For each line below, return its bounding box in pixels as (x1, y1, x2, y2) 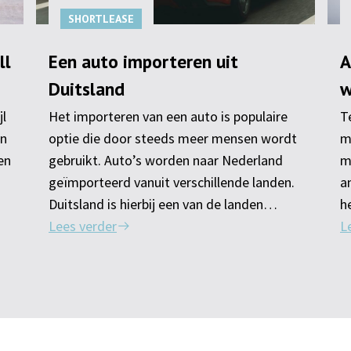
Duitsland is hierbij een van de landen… (49, 195, 277, 213)
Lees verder (49, 217, 117, 235)
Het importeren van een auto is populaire (49, 107, 288, 125)
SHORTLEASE (68, 12, 134, 26)
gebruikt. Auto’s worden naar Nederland (49, 151, 283, 169)
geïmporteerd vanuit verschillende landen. (49, 173, 295, 191)
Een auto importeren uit (49, 49, 238, 73)
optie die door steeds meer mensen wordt (49, 129, 297, 147)
